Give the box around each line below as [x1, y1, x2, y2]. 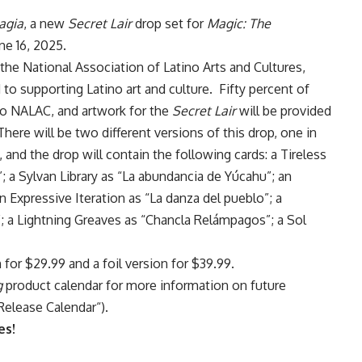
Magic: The [207, 15, 271, 32]
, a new [23, 15, 68, 32]
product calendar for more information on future [2, 277, 286, 294]
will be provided [236, 103, 331, 120]
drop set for [132, 15, 207, 32]
